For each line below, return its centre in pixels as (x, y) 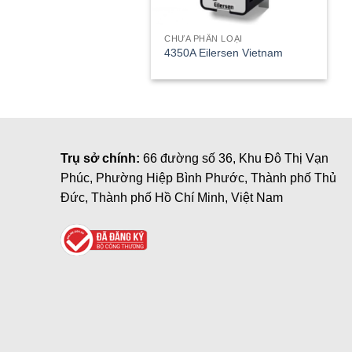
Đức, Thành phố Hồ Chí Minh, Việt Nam (172, 198)
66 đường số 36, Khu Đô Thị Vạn (236, 159)
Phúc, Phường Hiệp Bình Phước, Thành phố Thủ (198, 178)
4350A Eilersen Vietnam (224, 53)
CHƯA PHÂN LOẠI (203, 38)
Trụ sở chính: (102, 159)
